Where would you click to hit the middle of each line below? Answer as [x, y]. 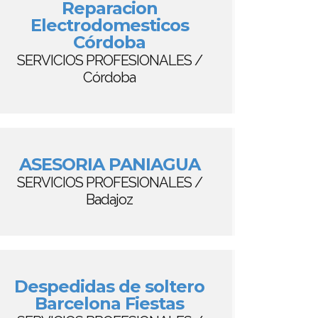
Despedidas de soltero [109, 286]
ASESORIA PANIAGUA [109, 164]
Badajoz [109, 199]
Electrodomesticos [109, 25]
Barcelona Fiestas [109, 303]
